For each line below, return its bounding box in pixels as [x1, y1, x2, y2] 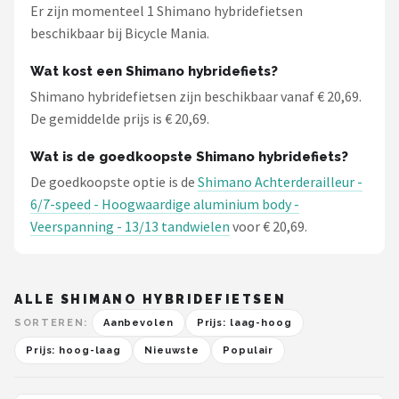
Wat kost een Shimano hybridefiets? [30, 63, 278, 79]
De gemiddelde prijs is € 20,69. [30, 110, 209, 127]
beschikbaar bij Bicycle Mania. [30, 24, 209, 42]
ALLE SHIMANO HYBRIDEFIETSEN [14, 292, 287, 306]
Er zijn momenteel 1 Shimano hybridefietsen [30, 2, 303, 20]
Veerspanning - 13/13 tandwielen [30, 217, 230, 235]
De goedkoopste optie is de [30, 173, 198, 191]
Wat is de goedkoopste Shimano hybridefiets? [30, 149, 348, 165]
